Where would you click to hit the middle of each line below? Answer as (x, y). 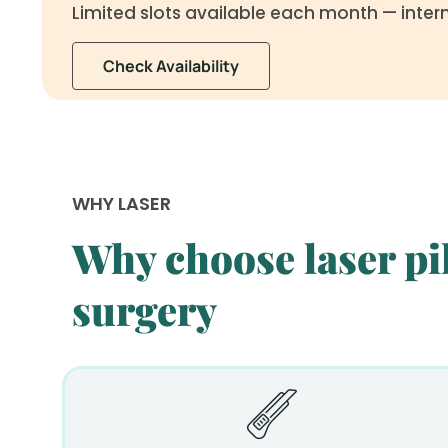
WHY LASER (121, 203)
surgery (144, 310)
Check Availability (171, 65)
